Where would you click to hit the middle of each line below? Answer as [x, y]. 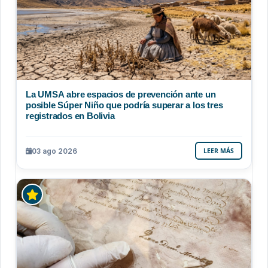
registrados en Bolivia [70, 116]
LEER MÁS [219, 151]
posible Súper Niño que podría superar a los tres [124, 105]
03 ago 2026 [54, 151]
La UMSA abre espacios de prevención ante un [121, 95]
